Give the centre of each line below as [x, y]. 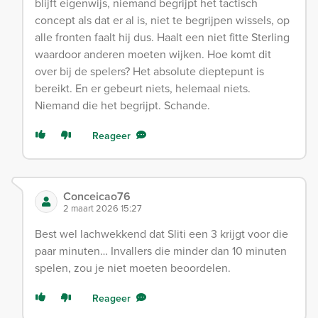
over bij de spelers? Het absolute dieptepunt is [149, 71]
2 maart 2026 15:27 [103, 208]
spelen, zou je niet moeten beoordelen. [133, 267]
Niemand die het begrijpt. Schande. [122, 105]
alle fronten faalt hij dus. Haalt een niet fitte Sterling [162, 37]
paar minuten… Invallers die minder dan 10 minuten [161, 250]
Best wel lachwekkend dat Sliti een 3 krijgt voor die [161, 233]
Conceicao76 [97, 196]
